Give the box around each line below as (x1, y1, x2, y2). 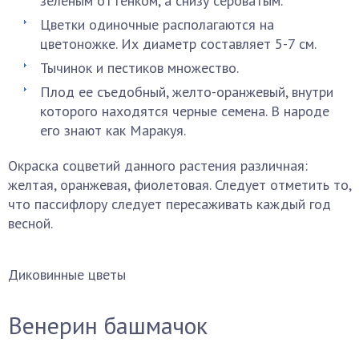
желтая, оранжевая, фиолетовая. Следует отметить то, (8, 175, 351, 194)
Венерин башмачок (8, 309, 208, 341)
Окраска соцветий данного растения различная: (8, 156, 308, 175)
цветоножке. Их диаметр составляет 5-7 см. (40, 34, 317, 53)
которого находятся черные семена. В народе (40, 102, 329, 120)
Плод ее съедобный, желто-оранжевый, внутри (40, 83, 333, 101)
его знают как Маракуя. (40, 121, 186, 139)
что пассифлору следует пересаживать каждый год (8, 195, 331, 213)
